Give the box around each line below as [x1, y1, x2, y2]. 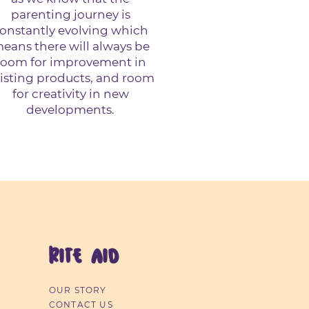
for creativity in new [12, 87, 129, 101]
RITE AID [48, 245, 119, 269]
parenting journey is [10, 8, 130, 22]
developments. [26, 103, 114, 117]
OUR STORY [48, 285, 107, 296]
